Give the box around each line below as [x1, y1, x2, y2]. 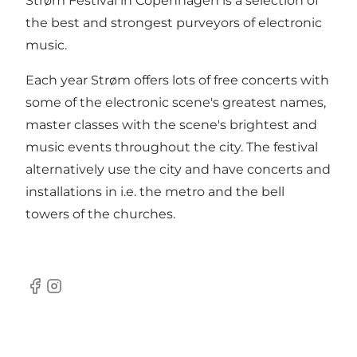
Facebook [25, 286, 88, 302]
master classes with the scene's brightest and [25, 116, 317, 132]
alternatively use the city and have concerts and [25, 161, 331, 177]
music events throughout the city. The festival [25, 139, 318, 155]
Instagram [44, 286, 109, 302]
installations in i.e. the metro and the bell [25, 183, 284, 199]
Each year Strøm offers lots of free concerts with [25, 72, 329, 88]
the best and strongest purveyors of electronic [25, 14, 322, 30]
